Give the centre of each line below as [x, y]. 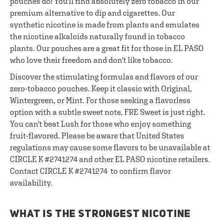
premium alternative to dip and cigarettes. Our [92, 13]
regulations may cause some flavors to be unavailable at [110, 147]
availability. [31, 183]
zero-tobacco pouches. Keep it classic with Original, [101, 88]
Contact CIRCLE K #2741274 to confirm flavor [90, 171]
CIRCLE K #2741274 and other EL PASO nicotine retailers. [110, 159]
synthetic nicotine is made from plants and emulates [105, 25]
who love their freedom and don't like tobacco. [91, 60]
